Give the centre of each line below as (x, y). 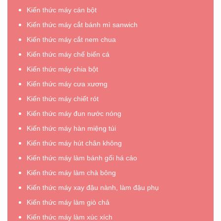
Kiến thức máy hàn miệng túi (71, 129)
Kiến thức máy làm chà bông (71, 173)
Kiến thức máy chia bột (62, 69)
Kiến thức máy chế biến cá (68, 55)
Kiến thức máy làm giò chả (68, 203)
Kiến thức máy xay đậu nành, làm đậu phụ (93, 188)
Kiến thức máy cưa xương (67, 84)
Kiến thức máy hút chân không (74, 143)
